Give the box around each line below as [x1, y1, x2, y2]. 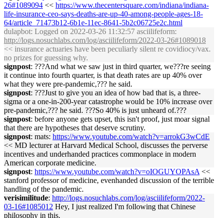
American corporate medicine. [4, 159, 96, 167]
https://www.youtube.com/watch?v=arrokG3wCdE [53, 132, 210, 141]
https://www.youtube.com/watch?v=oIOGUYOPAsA [35, 167, 200, 176]
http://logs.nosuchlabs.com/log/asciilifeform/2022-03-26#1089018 [4, 36, 206, 44]
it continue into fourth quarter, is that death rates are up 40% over [4, 71, 202, 79]
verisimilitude [4, 194, 48, 202]
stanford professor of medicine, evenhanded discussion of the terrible [4, 176, 214, 184]
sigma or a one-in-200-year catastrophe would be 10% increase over [4, 97, 212, 106]
